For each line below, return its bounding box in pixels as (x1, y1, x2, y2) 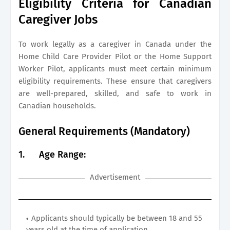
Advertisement (90, 172, 140, 182)
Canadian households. (18, 101, 96, 110)
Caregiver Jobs (18, 12, 98, 27)
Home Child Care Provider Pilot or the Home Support (18, 51, 212, 61)
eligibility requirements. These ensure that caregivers (18, 76, 212, 86)
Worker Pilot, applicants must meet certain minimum (18, 64, 212, 73)
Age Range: (39, 148, 86, 160)
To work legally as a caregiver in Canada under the (18, 39, 212, 49)
